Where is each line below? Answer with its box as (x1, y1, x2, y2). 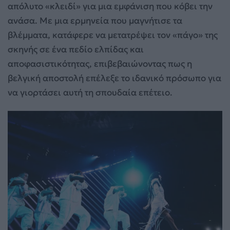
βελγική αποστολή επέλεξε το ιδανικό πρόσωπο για (8, 72, 221, 84)
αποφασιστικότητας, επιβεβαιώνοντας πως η (8, 57, 192, 69)
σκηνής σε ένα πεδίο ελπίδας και (8, 43, 144, 55)
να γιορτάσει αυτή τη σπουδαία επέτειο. (8, 86, 172, 98)
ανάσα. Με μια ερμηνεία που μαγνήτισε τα (8, 14, 182, 26)
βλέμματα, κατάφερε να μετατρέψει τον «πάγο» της (8, 29, 218, 41)
